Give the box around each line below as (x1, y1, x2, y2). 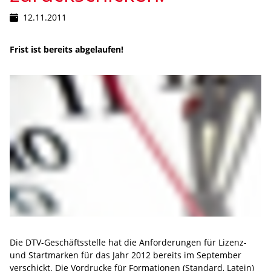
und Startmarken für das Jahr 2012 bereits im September (10, 249, 241, 261)
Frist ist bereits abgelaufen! (10, 43, 123, 55)
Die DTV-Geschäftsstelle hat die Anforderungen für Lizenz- (10, 236, 247, 248)
